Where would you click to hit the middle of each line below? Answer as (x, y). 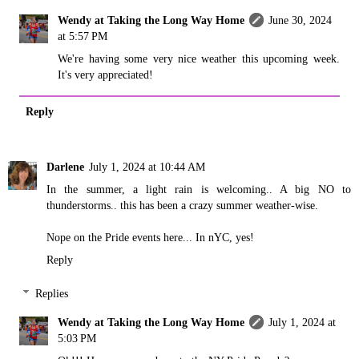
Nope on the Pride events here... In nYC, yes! (150, 238)
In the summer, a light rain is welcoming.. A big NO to (199, 190)
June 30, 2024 (301, 20)
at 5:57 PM (83, 36)
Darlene (65, 167)
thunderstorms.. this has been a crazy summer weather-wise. (182, 206)
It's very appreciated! (106, 75)
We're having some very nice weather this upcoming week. (199, 59)
